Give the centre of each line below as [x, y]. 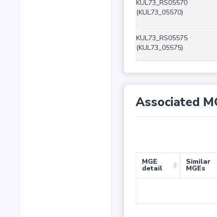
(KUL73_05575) [159, 48]
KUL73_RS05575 [162, 38]
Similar [198, 162]
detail [152, 169]
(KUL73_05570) [159, 13]
